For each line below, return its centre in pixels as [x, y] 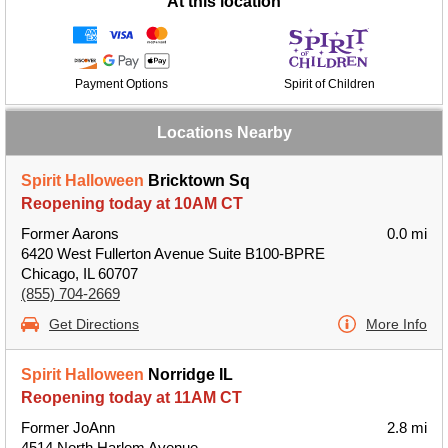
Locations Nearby [224, 132]
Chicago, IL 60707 [79, 273]
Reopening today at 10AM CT [132, 203]
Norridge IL [188, 374]
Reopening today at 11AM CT [131, 397]
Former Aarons [70, 233]
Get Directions [94, 324]
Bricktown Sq [197, 180]
